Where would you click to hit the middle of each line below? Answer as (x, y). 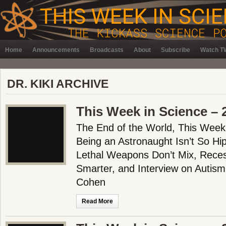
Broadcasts (107, 50)
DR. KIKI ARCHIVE (58, 84)
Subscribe (176, 50)
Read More (97, 201)
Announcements (56, 50)
